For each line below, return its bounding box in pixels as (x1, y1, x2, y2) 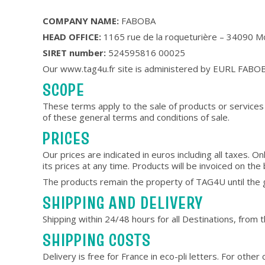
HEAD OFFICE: (43, 31, 101, 43)
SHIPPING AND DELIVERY (43, 190, 203, 215)
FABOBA (119, 15, 156, 27)
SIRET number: (43, 47, 106, 59)
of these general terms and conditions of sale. (43, 111, 230, 123)
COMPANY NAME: (43, 15, 119, 27)
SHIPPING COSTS (43, 228, 151, 252)
